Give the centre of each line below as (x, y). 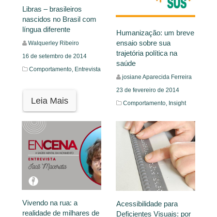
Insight (177, 103)
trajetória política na (147, 53)
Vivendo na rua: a (50, 203)
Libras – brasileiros (52, 9)
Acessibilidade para (147, 203)
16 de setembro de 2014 (54, 56)
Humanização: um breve (155, 33)
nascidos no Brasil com (59, 19)
